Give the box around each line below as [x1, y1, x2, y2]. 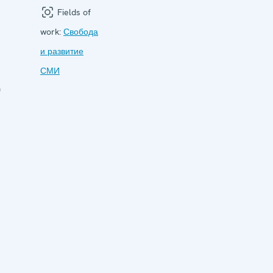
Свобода [63, 26, 98, 37]
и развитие [40, 45, 83, 57]
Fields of [55, 6, 91, 18]
